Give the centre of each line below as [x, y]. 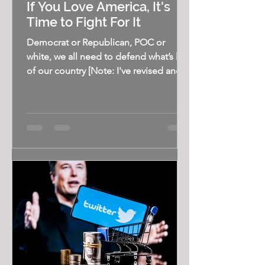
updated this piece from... [81, 85]
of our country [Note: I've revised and [104, 71]
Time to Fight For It [84, 22]
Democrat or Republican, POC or [96, 42]
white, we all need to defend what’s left [108, 56]
